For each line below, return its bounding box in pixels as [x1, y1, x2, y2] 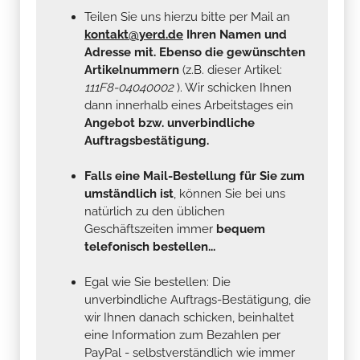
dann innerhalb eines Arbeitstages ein [84, 97, 293, 112]
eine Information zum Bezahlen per [84, 327, 280, 342]
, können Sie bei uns [174, 186, 285, 201]
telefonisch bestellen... [84, 239, 215, 254]
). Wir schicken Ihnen [177, 80, 292, 95]
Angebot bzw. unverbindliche [84, 115, 255, 130]
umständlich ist [84, 186, 174, 201]
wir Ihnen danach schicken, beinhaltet [84, 309, 294, 325]
